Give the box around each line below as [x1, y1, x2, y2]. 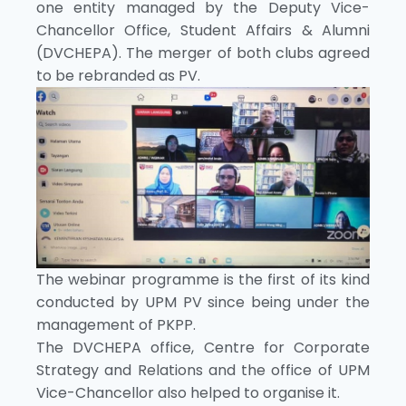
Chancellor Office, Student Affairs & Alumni [36, 19, 370, 41]
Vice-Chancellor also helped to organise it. [36, 382, 340, 404]
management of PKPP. [36, 314, 196, 336]
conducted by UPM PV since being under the [36, 292, 370, 314]
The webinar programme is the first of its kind [36, 269, 370, 291]
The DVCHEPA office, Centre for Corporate [36, 337, 370, 359]
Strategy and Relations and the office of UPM [36, 360, 370, 382]
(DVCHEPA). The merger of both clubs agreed [36, 42, 370, 63]
